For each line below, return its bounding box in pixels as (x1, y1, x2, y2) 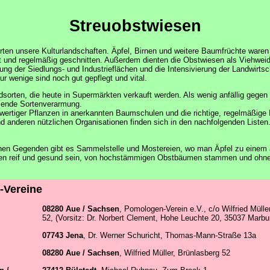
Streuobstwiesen (69, 17, 201, 35)
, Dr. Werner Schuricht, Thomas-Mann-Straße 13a (83, 230, 256, 240)
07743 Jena (42, 230, 83, 240)
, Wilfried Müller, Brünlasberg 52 (119, 248, 230, 257)
